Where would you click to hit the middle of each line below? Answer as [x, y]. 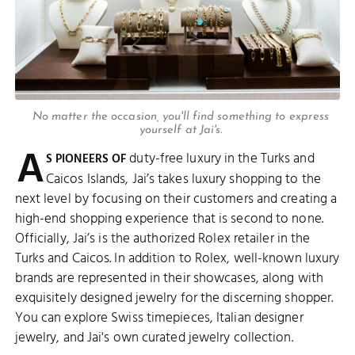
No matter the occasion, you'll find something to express [181, 117]
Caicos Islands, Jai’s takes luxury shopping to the [183, 179]
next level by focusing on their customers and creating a [176, 199]
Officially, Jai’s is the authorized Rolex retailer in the [162, 239]
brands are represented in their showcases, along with [169, 279]
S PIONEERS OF [86, 159]
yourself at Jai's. [181, 131]
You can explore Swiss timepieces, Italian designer [159, 318]
